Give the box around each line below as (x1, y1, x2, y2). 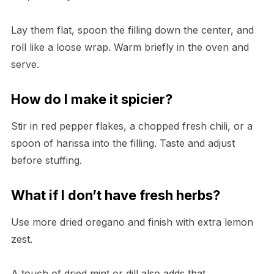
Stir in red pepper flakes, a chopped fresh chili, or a (10, 120, 253, 133)
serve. (10, 58, 39, 71)
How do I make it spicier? (10, 91, 172, 108)
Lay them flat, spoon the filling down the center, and (10, 24, 254, 37)
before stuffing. (10, 154, 82, 167)
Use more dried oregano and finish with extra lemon (10, 216, 253, 229)
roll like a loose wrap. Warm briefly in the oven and (10, 41, 249, 54)
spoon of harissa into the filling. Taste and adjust (10, 137, 235, 150)
